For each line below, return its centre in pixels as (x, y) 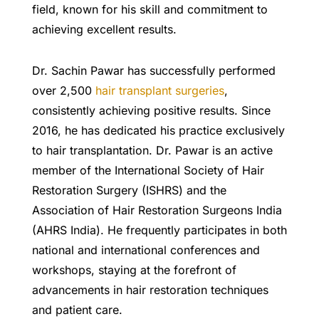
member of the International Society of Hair (148, 171)
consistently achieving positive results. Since (151, 111)
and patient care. (77, 310)
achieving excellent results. (104, 30)
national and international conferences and (146, 250)
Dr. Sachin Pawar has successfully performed (153, 71)
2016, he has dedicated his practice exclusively (158, 131)
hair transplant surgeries (159, 91)
